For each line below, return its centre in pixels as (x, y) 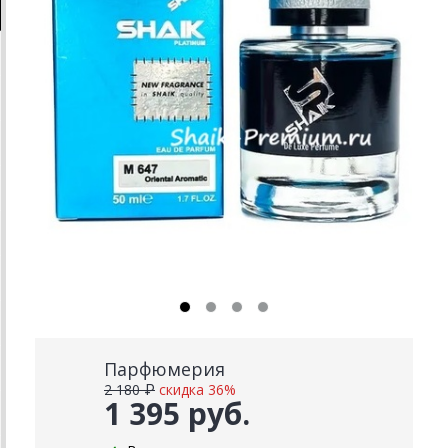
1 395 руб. (177, 413)
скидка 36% (197, 389)
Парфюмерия (164, 369)
